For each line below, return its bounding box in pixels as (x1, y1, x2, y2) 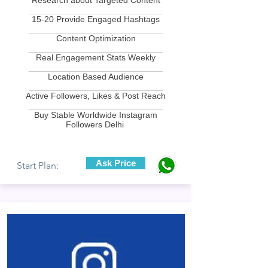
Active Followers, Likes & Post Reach (26, 91, 166, 100)
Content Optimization (56, 33, 136, 43)
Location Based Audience (48, 72, 144, 81)
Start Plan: (17, 160, 59, 171)
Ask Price (96, 158, 136, 168)
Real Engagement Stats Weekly (36, 53, 156, 62)
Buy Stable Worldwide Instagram (34, 110, 157, 120)
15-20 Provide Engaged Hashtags (32, 14, 160, 24)
